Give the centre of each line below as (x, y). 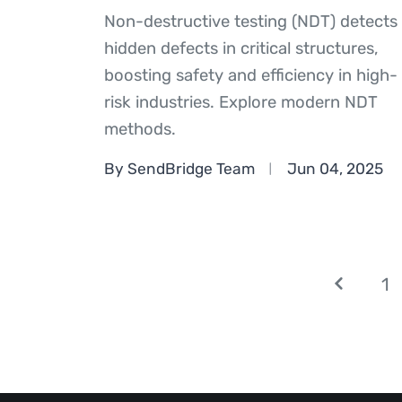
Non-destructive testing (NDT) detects (250, 22)
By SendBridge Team (179, 168)
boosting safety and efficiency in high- (250, 76)
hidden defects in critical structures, (241, 49)
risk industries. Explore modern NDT (240, 103)
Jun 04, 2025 (335, 168)
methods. (140, 130)
